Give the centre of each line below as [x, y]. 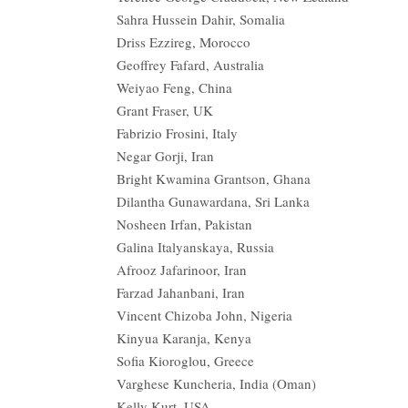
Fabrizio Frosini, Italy [177, 133]
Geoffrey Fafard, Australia [190, 64]
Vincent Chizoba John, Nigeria [204, 315]
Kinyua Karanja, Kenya [184, 337]
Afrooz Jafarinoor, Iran [182, 269]
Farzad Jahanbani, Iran [181, 292]
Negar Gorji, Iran [165, 155]
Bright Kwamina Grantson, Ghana [214, 178]
